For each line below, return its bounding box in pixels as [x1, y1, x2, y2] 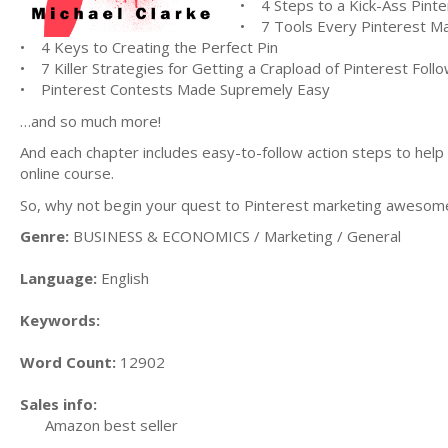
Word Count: [20, 352, 116, 372]
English [97, 268, 149, 288]
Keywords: [20, 310, 100, 330]
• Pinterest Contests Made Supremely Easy [20, 79, 330, 99]
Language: [20, 268, 97, 288]
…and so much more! [20, 110, 161, 131]
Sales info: [20, 394, 97, 414]
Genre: [20, 226, 69, 246]
